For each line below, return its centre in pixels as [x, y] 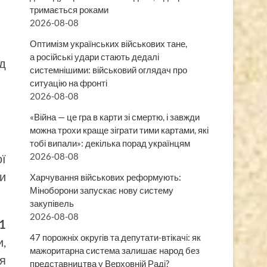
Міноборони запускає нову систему [102, 190]
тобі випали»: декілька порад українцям [110, 143]
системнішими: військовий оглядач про [108, 69]
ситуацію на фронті [69, 83]
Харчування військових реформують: [105, 177]
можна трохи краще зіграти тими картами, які [119, 130]
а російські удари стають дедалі [94, 56]
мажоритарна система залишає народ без [115, 250]
